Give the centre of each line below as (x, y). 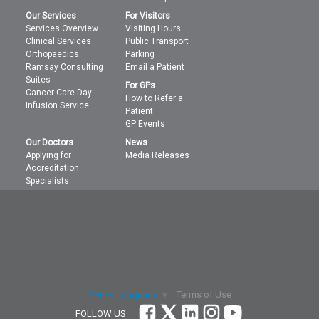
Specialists (48, 181)
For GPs (141, 85)
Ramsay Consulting (65, 67)
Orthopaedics (53, 54)
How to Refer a (155, 98)
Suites (38, 80)
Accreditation (53, 168)
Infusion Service (58, 105)
